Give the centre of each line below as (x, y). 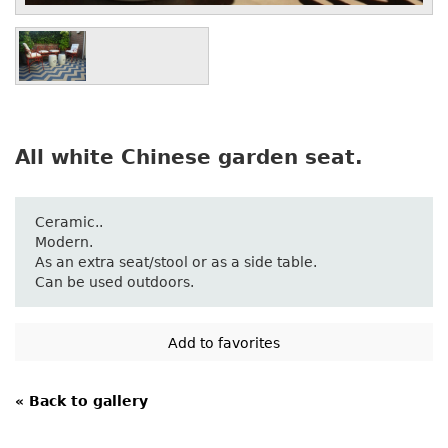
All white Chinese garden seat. (189, 157)
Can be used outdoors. (114, 282)
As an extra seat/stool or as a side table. (176, 262)
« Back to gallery (81, 401)
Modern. (64, 242)
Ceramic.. (69, 222)
